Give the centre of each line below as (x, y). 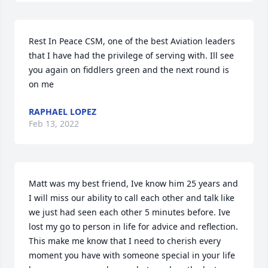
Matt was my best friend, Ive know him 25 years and (133, 183)
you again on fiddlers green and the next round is (129, 70)
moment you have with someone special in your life (132, 255)
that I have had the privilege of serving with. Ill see (131, 55)
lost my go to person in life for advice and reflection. (133, 226)
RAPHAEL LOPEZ (63, 112)
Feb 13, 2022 (54, 124)
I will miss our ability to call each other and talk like (132, 198)
